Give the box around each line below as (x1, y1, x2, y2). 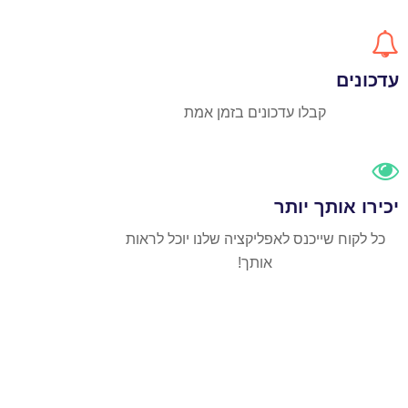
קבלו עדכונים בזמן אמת (184, 105, 326, 121)
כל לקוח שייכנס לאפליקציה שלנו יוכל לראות (125, 231, 385, 248)
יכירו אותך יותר (274, 197, 399, 218)
